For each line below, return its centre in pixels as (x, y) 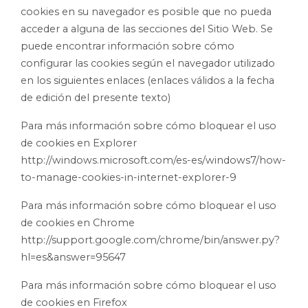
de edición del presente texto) (96, 98)
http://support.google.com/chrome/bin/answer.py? (150, 240)
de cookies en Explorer (79, 143)
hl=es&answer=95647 (73, 257)
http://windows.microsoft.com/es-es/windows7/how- (153, 161)
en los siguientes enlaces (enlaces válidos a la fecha (147, 81)
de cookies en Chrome (78, 223)
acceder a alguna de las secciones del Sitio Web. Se (147, 29)
